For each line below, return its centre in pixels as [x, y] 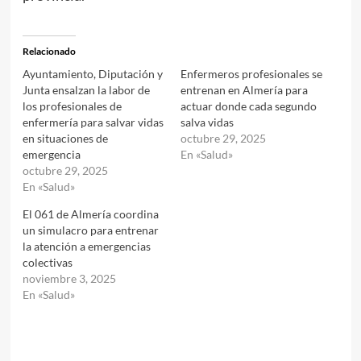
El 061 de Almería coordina [90, 214]
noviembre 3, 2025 [69, 278]
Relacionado [49, 51]
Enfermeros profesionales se [251, 73]
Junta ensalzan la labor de [86, 89]
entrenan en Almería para [244, 89]
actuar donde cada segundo [249, 106]
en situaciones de [65, 138]
